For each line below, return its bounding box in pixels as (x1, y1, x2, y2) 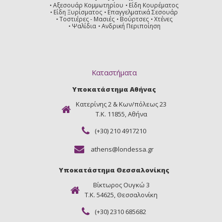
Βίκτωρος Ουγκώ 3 (93, 180, 150, 190)
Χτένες (154, 15, 172, 24)
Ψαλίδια (72, 22, 96, 31)
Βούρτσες (119, 15, 149, 24)
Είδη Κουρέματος (129, 1, 178, 10)
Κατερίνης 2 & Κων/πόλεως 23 (76, 100, 166, 109)
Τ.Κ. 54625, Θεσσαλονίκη (85, 190, 158, 200)
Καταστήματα (91, 67, 137, 78)
